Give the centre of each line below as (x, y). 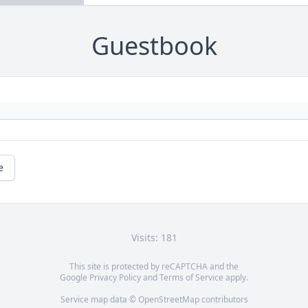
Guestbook (154, 46)
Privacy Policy (115, 278)
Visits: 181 (154, 238)
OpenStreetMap (168, 300)
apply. (236, 278)
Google (75, 278)
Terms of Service (191, 278)
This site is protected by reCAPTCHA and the (154, 267)
